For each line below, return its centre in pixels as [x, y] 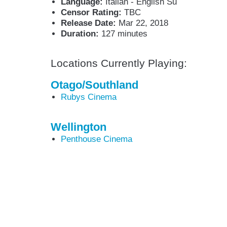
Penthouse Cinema [97, 139]
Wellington [79, 127]
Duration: [81, 34]
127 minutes [124, 34]
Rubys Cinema [89, 97]
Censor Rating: [92, 12]
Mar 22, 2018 [143, 23]
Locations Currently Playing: [119, 63]
